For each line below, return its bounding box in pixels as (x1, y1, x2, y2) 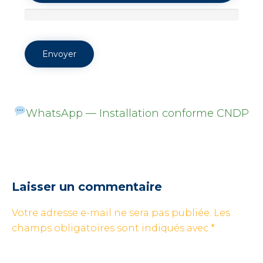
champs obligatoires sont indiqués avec (12, 222, 211, 234)
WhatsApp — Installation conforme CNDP (26, 107, 249, 120)
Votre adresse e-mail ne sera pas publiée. (12, 207, 211, 219)
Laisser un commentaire (12, 180, 162, 194)
